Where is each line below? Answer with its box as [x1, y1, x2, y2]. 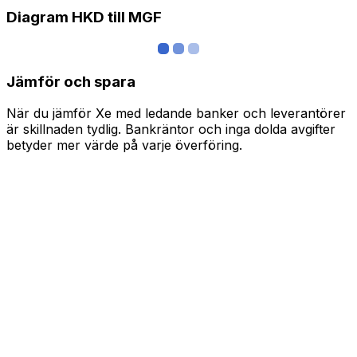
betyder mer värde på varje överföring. [6, 137, 242, 154]
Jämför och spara [6, 72, 135, 91]
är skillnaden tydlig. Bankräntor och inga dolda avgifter [6, 121, 335, 138]
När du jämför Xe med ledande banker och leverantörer [6, 105, 346, 122]
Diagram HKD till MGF [6, 8, 162, 27]
